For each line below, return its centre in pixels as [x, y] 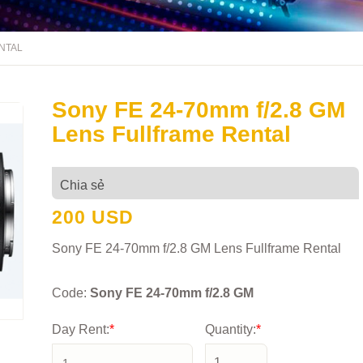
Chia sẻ [82, 185]
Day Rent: [80, 329]
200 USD [92, 217]
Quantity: [231, 329]
